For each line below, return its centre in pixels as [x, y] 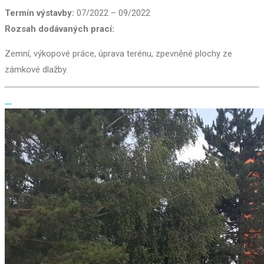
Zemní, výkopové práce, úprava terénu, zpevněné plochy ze [118, 54]
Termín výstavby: [39, 13]
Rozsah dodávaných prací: [60, 29]
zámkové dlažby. [36, 70]
